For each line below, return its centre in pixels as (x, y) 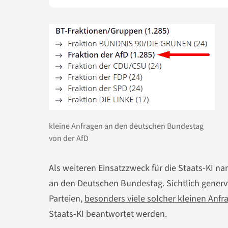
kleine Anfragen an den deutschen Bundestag (126, 126)
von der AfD (69, 138)
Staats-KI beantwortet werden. (108, 214)
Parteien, (67, 198)
